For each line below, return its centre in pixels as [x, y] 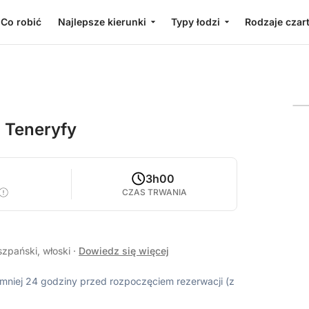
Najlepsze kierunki [102, 22]
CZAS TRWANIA [154, 192]
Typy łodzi [195, 22]
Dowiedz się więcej [124, 251]
